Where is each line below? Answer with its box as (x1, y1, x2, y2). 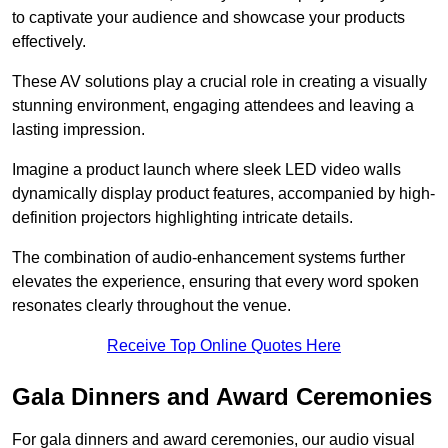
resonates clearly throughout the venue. (12, 296, 291, 314)
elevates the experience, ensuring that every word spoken (12, 272, 419, 290)
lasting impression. (12, 120, 145, 138)
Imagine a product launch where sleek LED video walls (12, 160, 401, 178)
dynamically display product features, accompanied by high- (12, 184, 435, 202)
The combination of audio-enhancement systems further (12, 248, 405, 266)
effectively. (12, 32, 86, 50)
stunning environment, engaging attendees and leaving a (12, 96, 414, 114)
